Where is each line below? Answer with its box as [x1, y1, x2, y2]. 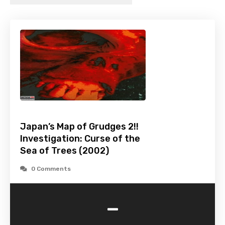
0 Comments [31, 165, 71, 173]
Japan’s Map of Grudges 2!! [20, 121, 139, 133]
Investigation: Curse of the [20, 133, 140, 145]
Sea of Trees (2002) [20, 145, 109, 157]
